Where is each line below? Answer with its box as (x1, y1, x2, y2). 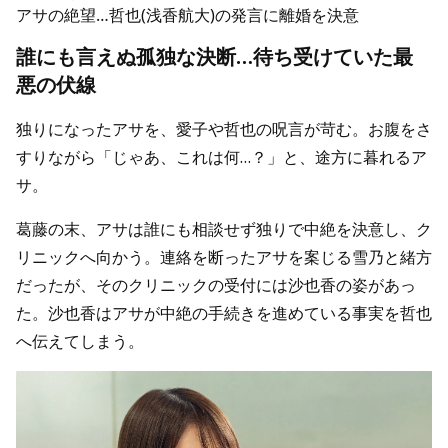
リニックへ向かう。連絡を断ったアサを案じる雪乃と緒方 (16, 246, 432, 269)
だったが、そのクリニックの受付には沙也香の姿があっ (16, 274, 416, 297)
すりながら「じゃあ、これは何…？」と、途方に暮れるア (16, 146, 427, 169)
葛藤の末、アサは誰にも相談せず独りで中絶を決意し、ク (16, 218, 432, 241)
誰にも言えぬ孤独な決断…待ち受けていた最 (16, 43, 413, 71)
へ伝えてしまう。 (16, 330, 144, 353)
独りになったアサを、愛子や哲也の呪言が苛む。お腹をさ (16, 118, 432, 141)
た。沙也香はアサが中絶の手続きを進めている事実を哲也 (16, 302, 432, 325)
